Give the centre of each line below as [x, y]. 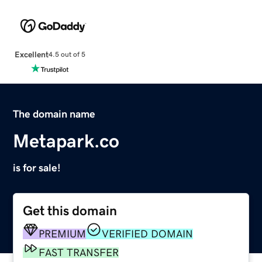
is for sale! [37, 168]
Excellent [31, 54]
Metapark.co [66, 141]
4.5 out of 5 [67, 55]
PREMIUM [63, 234]
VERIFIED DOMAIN [148, 234]
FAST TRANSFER [79, 252]
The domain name [54, 114]
